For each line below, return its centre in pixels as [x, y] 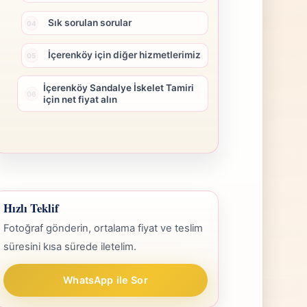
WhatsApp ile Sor [106, 280]
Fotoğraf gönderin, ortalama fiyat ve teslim [103, 228]
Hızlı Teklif [32, 208]
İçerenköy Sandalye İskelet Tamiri [119, 87]
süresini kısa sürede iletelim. [70, 246]
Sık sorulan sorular [89, 23]
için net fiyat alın [81, 99]
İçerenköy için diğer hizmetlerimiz [124, 55]
